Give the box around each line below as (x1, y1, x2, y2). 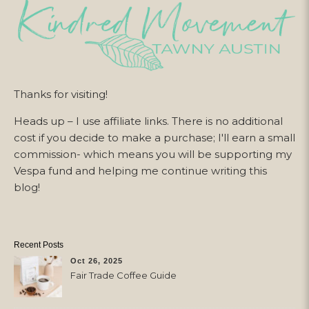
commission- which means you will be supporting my (14, 147, 292, 161)
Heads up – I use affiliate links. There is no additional (14, 114, 283, 128)
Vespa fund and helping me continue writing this (14, 163, 267, 177)
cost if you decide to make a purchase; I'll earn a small (14, 130, 295, 144)
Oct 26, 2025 (70, 256, 123, 265)
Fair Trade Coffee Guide (70, 269, 177, 281)
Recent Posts (14, 239, 63, 250)
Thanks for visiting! (14, 87, 108, 101)
